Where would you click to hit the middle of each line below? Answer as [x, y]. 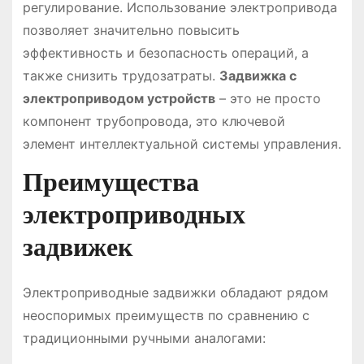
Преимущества [110, 182]
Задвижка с [258, 75]
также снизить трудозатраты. [121, 75]
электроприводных [134, 214]
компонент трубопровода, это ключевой [154, 121]
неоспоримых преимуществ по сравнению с [166, 315]
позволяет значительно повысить [131, 30]
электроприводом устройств [119, 98]
